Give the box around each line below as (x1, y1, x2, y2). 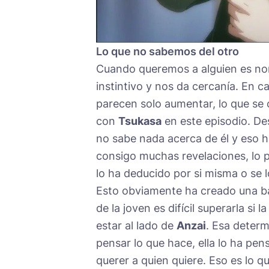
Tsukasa (118, 115, 162, 128)
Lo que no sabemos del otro (96, 45, 239, 58)
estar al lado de (96, 219, 177, 232)
